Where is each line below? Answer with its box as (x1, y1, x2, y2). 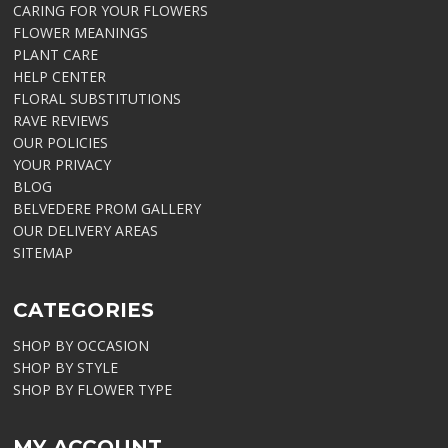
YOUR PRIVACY (13, 155, 112, 175)
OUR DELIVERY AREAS (13, 221, 159, 241)
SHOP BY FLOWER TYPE (13, 380, 173, 400)
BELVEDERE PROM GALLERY (13, 199, 202, 219)
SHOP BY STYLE (13, 358, 119, 378)
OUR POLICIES (13, 133, 109, 153)
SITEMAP (13, 243, 74, 263)
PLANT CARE (13, 45, 99, 65)
